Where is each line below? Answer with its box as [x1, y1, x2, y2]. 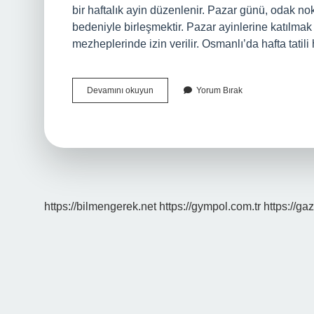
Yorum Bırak [196, 86, 243, 95]
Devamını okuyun [87, 86, 153, 95]
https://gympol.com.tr [159, 200, 261, 212]
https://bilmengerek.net [44, 200, 156, 212]
